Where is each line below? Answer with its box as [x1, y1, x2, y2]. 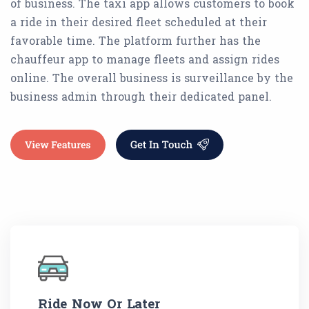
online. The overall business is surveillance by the [10, 70, 293, 86]
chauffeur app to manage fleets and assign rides [10, 52, 279, 67]
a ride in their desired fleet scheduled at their [10, 14, 267, 30]
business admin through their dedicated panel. [10, 89, 272, 104]
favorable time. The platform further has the [10, 33, 261, 48]
